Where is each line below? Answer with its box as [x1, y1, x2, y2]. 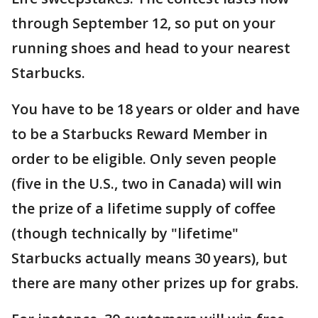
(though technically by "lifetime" [11, 224, 238, 243]
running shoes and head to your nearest [11, 38, 290, 57]
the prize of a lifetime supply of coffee [11, 199, 275, 218]
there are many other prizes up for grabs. [11, 273, 299, 292]
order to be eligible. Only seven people [11, 149, 276, 168]
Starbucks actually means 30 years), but [11, 248, 287, 268]
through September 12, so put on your [11, 13, 275, 33]
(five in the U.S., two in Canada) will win [11, 174, 282, 193]
